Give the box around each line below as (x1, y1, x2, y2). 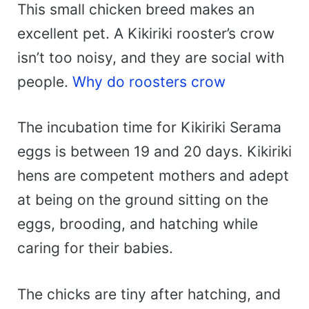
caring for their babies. (17, 239, 173, 257)
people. (17, 72, 72, 90)
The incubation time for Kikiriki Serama (17, 119, 281, 137)
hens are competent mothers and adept (17, 167, 289, 185)
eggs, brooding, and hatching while (17, 215, 258, 233)
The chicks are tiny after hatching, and (17, 285, 281, 303)
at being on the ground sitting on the (17, 191, 268, 209)
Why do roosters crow (72, 72, 226, 90)
